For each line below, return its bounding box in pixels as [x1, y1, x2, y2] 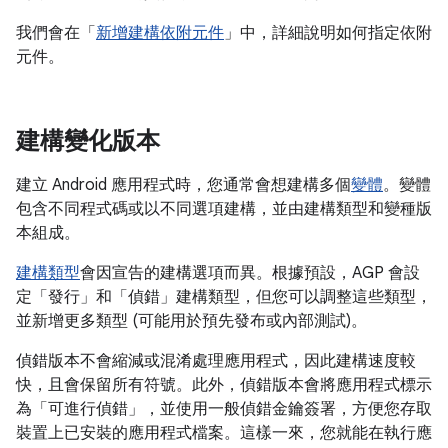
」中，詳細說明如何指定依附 [224, 23, 432, 43]
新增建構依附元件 [96, 23, 224, 43]
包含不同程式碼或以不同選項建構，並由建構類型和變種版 [16, 199, 432, 219]
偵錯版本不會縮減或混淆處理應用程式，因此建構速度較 [16, 351, 416, 371]
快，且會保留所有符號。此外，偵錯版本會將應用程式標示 [16, 375, 432, 395]
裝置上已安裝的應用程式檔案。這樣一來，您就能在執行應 [16, 423, 432, 443]
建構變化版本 [16, 126, 160, 156]
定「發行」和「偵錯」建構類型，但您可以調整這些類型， [16, 287, 432, 307]
